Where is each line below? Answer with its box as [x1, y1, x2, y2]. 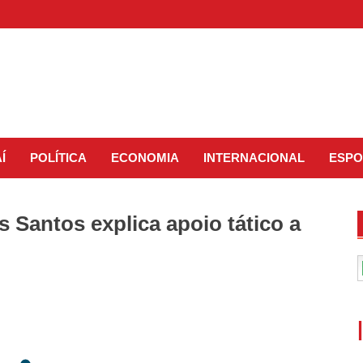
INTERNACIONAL [203, 151, 305, 164]
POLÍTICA [30, 151, 87, 164]
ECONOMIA [111, 151, 179, 164]
